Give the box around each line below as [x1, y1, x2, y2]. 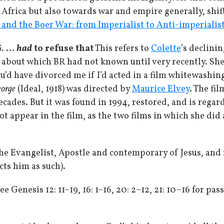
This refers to [93, 42, 151, 55]
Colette [151, 42, 181, 55]
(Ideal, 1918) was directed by [15, 83, 132, 95]
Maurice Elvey [132, 83, 189, 95]
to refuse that [32, 42, 93, 55]
